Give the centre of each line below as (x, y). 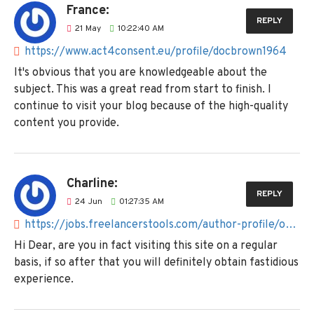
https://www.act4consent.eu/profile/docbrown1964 (156, 52)
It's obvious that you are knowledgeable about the (141, 73)
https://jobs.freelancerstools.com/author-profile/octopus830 (291, 225)
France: (88, 11)
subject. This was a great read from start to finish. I (143, 89)
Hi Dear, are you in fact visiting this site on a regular (146, 246)
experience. (44, 279)
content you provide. (67, 123)
